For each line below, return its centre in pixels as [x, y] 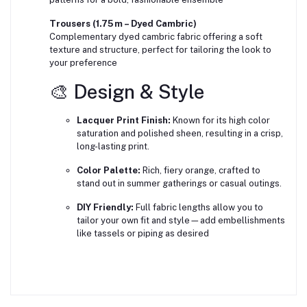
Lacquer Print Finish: [124, 121]
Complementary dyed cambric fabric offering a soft [156, 37]
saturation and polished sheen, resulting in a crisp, [180, 134]
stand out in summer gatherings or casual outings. [179, 184]
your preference [83, 63]
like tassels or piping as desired [143, 234]
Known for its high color [220, 121]
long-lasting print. [113, 147]
